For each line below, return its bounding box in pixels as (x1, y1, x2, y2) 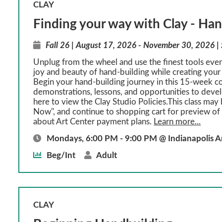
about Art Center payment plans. (33, 117, 154, 126)
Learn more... (154, 117, 201, 126)
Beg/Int (46, 151, 75, 160)
